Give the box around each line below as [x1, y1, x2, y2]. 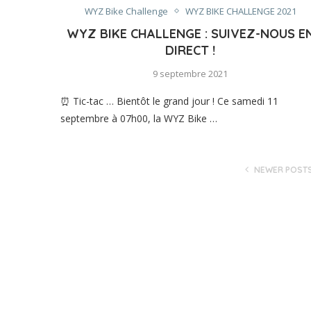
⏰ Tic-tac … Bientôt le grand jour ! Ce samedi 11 [60, 94, 278, 108]
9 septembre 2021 [153, 67, 228, 80]
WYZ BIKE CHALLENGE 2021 [185, 4, 296, 17]
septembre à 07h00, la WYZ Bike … [60, 111, 217, 125]
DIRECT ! [165, 42, 216, 58]
